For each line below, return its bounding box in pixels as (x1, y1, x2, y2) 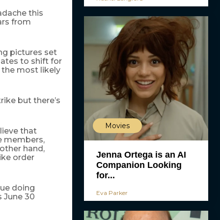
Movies (105, 121, 130, 130)
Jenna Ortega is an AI (96, 150, 186, 160)
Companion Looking (96, 160, 182, 170)
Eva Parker (96, 189, 128, 196)
